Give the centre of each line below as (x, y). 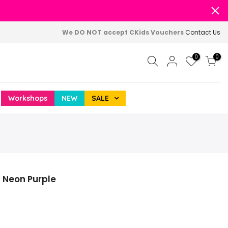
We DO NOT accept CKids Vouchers (124, 32)
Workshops (27, 98)
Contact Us (203, 32)
